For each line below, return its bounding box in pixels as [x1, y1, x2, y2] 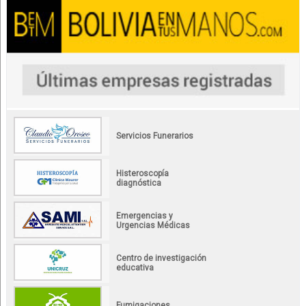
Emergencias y [116, 211, 173, 221]
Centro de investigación [116, 253, 207, 264]
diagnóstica [116, 178, 162, 189]
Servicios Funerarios [116, 131, 194, 141]
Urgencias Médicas [116, 221, 191, 231]
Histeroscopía [116, 169, 169, 179]
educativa [116, 263, 154, 273]
